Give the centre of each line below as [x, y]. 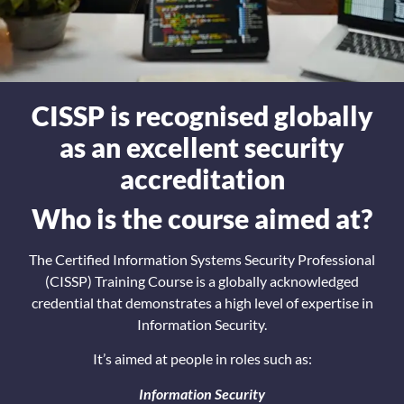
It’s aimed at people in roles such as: [202, 359]
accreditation [202, 178]
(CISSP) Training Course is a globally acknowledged [202, 280]
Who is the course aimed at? [202, 218]
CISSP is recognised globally [202, 115]
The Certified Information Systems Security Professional [202, 259]
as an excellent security [202, 147]
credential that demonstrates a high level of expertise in [202, 302]
